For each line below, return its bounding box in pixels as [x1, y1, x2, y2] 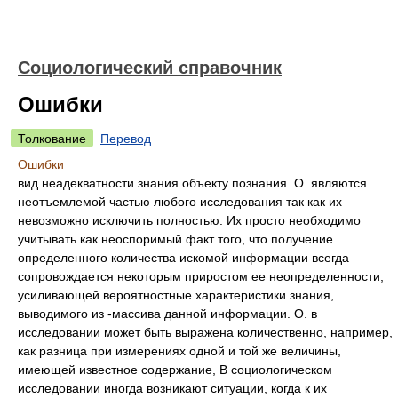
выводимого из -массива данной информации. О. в [18, 306, 317, 321]
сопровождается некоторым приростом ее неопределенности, [18, 269, 384, 283]
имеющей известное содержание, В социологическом [18, 362, 332, 377]
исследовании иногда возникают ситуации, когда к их [18, 381, 327, 395]
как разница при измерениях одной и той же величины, [18, 344, 341, 358]
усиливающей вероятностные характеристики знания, [18, 288, 334, 302]
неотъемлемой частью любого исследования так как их [18, 195, 342, 209]
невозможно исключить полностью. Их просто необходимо [18, 213, 361, 227]
